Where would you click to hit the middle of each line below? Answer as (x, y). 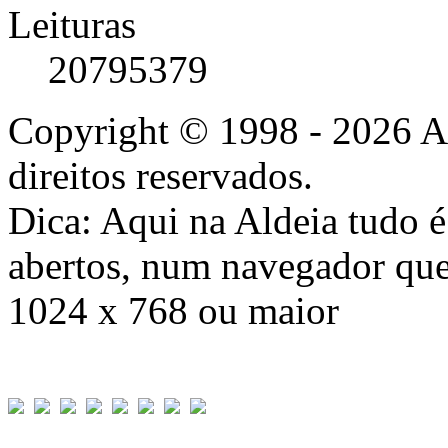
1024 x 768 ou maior (173, 310)
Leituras (72, 24)
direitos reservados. (160, 175)
